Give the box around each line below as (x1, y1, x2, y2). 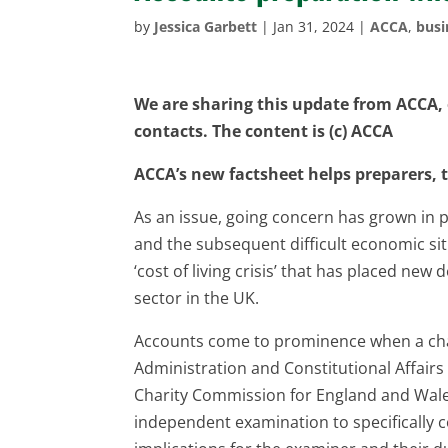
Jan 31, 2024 (273, 16, 355, 36)
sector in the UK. (134, 286, 260, 309)
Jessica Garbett (154, 16, 258, 36)
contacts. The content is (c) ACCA (134, 119, 394, 142)
